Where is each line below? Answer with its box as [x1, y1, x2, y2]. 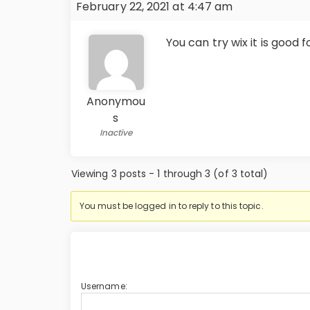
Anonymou [86, 93, 146, 109]
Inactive [99, 127, 133, 138]
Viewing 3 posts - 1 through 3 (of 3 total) [71, 167, 268, 181]
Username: [81, 280, 127, 292]
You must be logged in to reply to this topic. [80, 200, 264, 212]
